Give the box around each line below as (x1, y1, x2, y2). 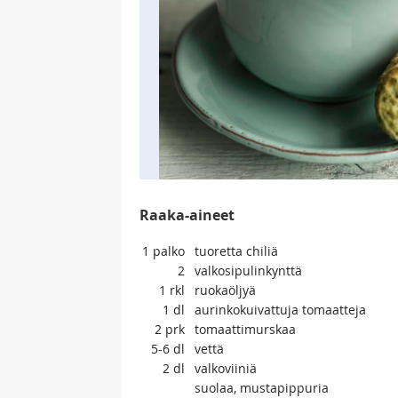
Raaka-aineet (139, 205, 235, 225)
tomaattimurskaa (195, 321, 296, 338)
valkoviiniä (195, 360, 257, 377)
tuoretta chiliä (195, 243, 278, 259)
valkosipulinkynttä (195, 262, 302, 279)
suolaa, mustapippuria (195, 379, 329, 396)
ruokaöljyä (195, 282, 256, 298)
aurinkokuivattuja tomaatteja (195, 301, 366, 318)
